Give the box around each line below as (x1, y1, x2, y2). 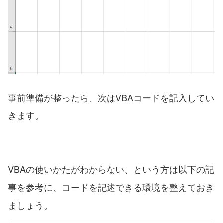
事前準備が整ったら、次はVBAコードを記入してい (8, 91, 214, 104)
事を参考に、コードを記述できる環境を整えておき (8, 180, 214, 194)
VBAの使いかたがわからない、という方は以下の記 (8, 162, 214, 176)
